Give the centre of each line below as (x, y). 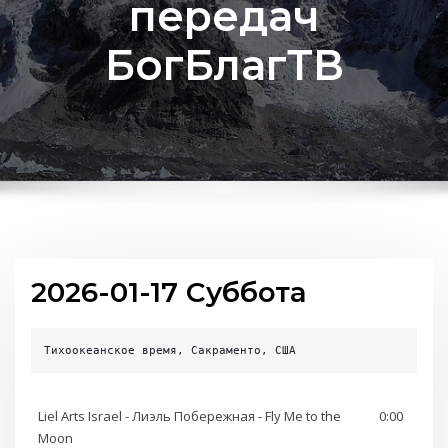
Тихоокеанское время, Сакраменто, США (170, 350)
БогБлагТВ (224, 65)
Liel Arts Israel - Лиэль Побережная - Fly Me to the (189, 416)
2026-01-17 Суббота (169, 292)
